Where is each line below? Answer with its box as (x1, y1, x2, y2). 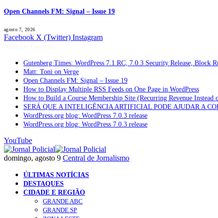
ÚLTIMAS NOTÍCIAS (23, 171, 89, 179)
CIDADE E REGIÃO (23, 188, 85, 197)
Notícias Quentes (4, 43, 55, 51)
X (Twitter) (36, 33, 71, 42)
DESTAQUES (23, 180, 64, 188)
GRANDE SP (43, 206, 77, 214)
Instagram (73, 33, 103, 42)
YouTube (4, 136, 32, 145)
